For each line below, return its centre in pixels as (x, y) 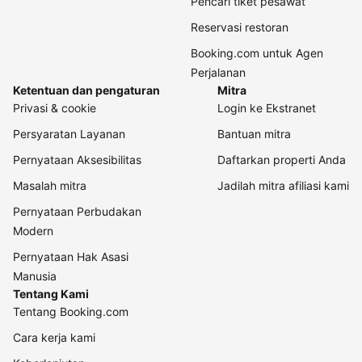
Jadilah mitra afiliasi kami (283, 186)
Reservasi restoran (240, 27)
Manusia (35, 276)
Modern (33, 231)
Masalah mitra (50, 186)
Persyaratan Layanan (69, 134)
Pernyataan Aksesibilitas (77, 160)
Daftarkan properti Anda (282, 160)
